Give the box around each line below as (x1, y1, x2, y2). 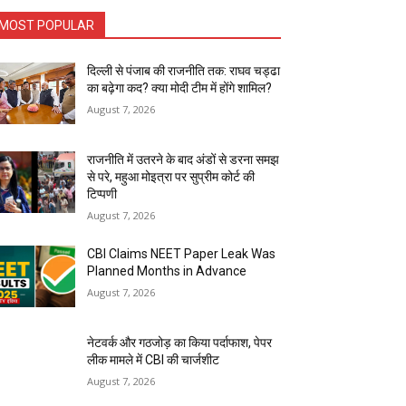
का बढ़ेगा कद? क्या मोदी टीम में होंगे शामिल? (87, 81, 273, 96)
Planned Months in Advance (87, 264, 247, 279)
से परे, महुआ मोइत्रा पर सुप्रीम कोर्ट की (87, 169, 256, 185)
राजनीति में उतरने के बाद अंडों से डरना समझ (87, 152, 280, 168)
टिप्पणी (87, 187, 118, 202)
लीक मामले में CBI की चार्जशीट (87, 353, 220, 368)
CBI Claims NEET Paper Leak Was (87, 246, 276, 262)
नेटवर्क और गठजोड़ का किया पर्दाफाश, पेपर (87, 335, 273, 351)
